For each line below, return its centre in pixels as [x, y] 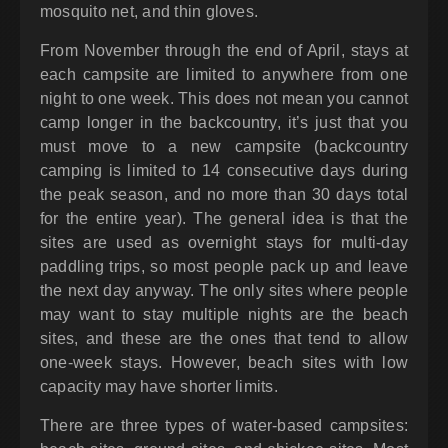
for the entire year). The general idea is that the [224, 219]
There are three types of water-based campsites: [224, 426]
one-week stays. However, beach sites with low [224, 363]
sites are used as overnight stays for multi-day [224, 243]
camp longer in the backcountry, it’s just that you [224, 123]
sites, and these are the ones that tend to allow [224, 339]
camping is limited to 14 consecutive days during [224, 171]
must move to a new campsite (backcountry [224, 147]
